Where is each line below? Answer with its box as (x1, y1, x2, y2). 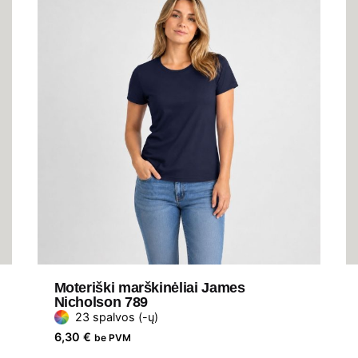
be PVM (93, 332, 131, 344)
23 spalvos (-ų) (74, 310, 158, 324)
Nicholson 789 (54, 294, 148, 311)
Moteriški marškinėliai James (54, 280, 245, 296)
